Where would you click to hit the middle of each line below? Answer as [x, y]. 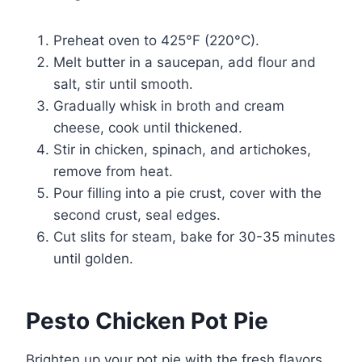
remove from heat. [113, 171]
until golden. [93, 258]
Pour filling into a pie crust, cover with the [187, 193]
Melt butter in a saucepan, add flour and [185, 62]
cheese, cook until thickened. [148, 127]
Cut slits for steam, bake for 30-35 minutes [194, 236]
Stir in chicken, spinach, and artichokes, [182, 149]
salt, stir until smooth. [123, 84]
